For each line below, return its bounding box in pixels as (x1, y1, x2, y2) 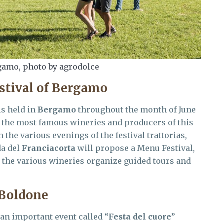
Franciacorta (22, 143, 75, 153)
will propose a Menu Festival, (75, 143, 195, 153)
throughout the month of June (76, 104, 196, 114)
